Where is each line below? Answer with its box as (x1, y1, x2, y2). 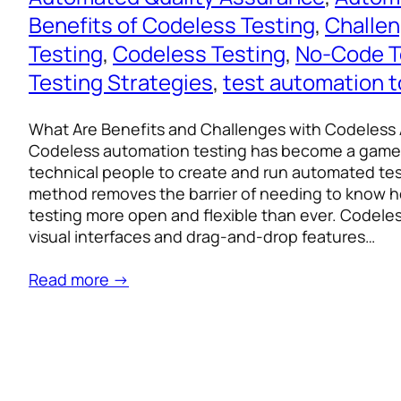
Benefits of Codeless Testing (29, 10, 315, 40)
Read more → (29, 269, 129, 291)
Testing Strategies (29, 67, 213, 98)
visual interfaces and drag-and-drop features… (29, 226, 375, 248)
